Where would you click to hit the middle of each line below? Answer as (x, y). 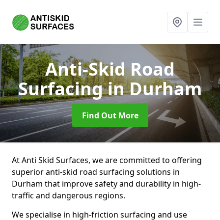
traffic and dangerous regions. (69, 195)
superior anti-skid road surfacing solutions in (96, 172)
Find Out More (110, 115)
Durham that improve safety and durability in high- (106, 184)
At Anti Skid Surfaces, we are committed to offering (107, 160)
